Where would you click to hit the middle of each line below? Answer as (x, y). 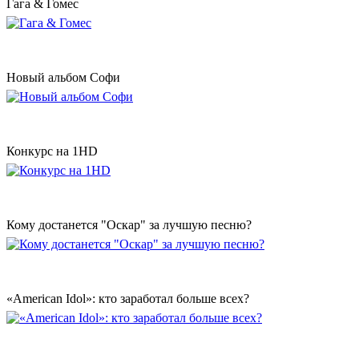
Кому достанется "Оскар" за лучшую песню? (129, 225)
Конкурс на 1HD (52, 151)
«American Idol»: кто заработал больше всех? (128, 299)
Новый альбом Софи (63, 78)
